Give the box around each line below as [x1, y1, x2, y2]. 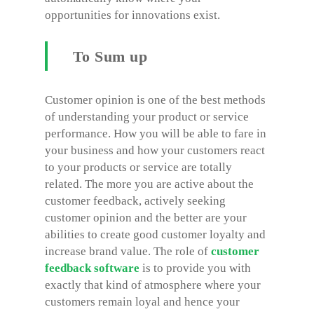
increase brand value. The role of [45, 245, 211, 258]
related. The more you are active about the [45, 177, 254, 191]
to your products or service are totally [45, 161, 232, 174]
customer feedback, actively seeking [45, 194, 226, 207]
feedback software [45, 261, 139, 275]
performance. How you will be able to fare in [45, 127, 266, 140]
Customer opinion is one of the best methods [45, 93, 266, 107]
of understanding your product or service [45, 110, 249, 123]
